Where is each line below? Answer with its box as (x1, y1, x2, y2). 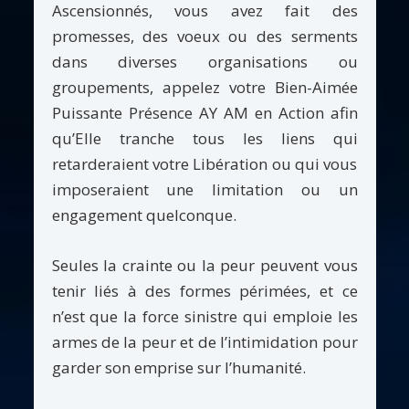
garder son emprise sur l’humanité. (51, 356, 306, 378)
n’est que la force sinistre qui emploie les (51, 305, 358, 327)
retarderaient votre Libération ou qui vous (51, 152, 358, 174)
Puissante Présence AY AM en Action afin (51, 101, 358, 123)
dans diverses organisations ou (51, 50, 358, 72)
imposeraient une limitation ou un (51, 178, 358, 200)
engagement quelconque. (51, 204, 236, 225)
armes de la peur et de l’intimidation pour (51, 330, 358, 352)
